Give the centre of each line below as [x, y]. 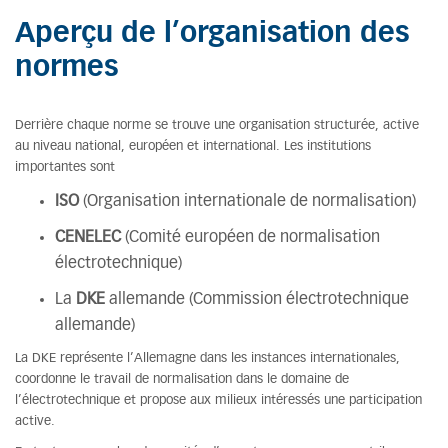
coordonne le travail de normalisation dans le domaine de [182, 379]
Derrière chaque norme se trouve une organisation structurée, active [217, 125]
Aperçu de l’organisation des [212, 34]
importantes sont [65, 167]
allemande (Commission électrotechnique [257, 299]
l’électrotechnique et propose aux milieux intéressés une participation [218, 400]
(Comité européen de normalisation [250, 237]
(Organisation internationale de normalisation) [247, 201]
